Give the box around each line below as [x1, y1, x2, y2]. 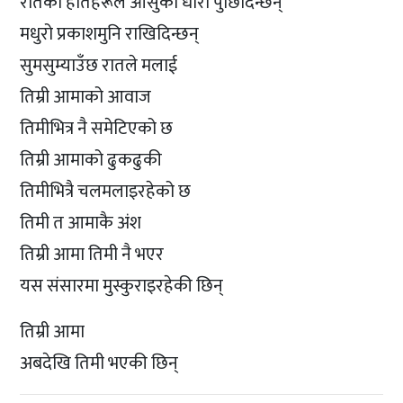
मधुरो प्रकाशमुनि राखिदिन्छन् [20, 18, 200, 49]
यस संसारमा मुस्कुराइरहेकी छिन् [20, 270, 224, 301]
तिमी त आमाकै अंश [20, 207, 142, 238]
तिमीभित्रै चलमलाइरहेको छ [20, 175, 192, 207]
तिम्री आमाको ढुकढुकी [20, 144, 163, 175]
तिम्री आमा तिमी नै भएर [20, 238, 165, 270]
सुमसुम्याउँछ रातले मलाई [20, 49, 178, 81]
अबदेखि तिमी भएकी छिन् [20, 347, 179, 379]
